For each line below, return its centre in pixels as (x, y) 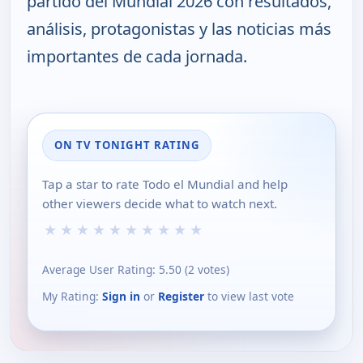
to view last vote (249, 297)
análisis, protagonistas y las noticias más (179, 28)
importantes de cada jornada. (137, 56)
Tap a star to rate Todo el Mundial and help (165, 184)
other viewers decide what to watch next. (160, 203)
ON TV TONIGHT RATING (127, 145)
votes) (212, 269)
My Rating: (72, 297)
